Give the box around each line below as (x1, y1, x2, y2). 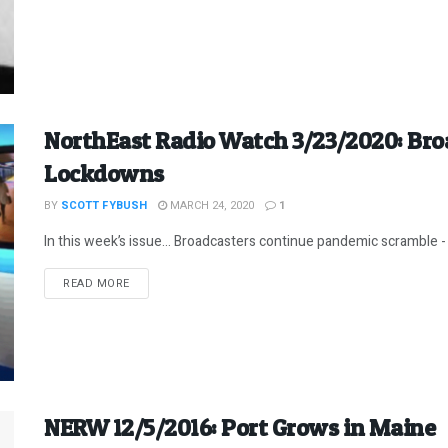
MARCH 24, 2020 (167, 196, 254, 214)
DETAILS (128, 273, 176, 291)
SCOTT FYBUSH (61, 196, 147, 214)
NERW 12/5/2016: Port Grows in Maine (44, 412, 436, 442)
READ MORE (63, 274, 130, 292)
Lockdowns (44, 158, 164, 188)
